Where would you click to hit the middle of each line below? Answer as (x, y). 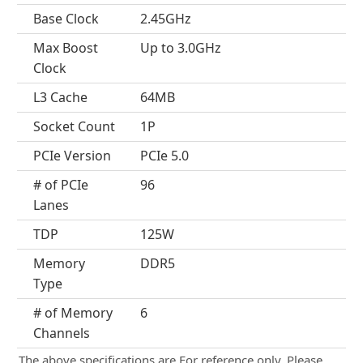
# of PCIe (61, 185)
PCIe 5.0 (164, 156)
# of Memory (73, 313)
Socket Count (74, 126)
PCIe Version (72, 156)
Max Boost (66, 48)
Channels (62, 333)
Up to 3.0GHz (180, 48)
